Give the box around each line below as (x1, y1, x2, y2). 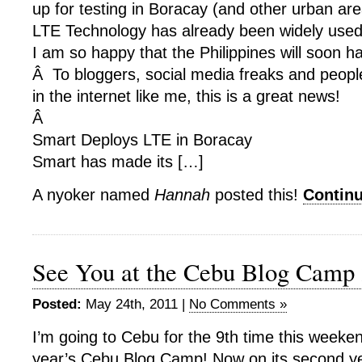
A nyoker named (32, 186, 154, 204)
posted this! (210, 186, 303, 204)
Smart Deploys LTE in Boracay (32, 131, 252, 149)
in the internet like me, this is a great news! (32, 87, 340, 105)
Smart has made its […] (32, 153, 204, 170)
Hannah (154, 186, 210, 204)
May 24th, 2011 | (82, 297, 189, 312)
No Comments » (189, 297, 287, 312)
